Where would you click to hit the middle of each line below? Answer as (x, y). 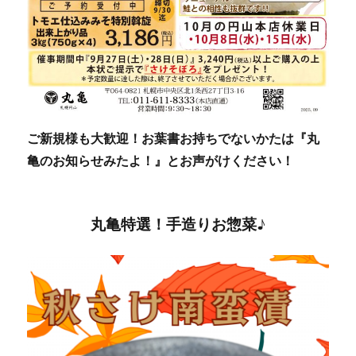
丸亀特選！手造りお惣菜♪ (178, 224)
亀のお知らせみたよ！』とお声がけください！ (161, 161)
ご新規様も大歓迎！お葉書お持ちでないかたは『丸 (174, 139)
